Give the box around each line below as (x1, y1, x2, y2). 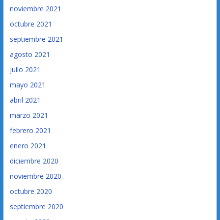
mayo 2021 (9, 80, 46, 89)
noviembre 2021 (9, 3, 61, 13)
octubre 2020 (9, 186, 52, 196)
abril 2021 (9, 95, 41, 105)
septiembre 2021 (9, 34, 63, 44)
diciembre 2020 (9, 156, 58, 165)
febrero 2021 (9, 125, 51, 135)
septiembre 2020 (9, 201, 63, 211)
